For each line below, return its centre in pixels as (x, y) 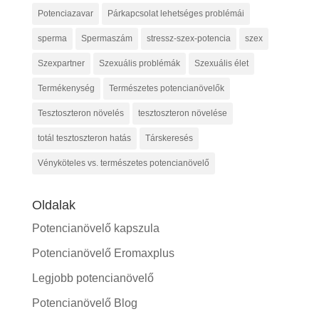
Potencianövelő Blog (84, 303)
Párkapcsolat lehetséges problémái (176, 13)
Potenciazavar (65, 13)
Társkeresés (169, 138)
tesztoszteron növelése (182, 113)
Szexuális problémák (139, 63)
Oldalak (53, 205)
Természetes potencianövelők (166, 88)
